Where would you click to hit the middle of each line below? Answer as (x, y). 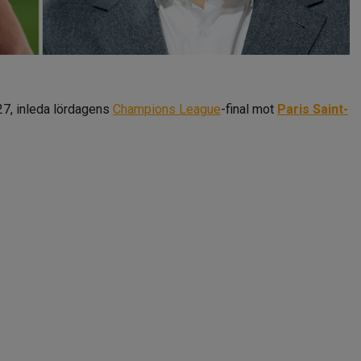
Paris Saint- (313, 109)
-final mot (249, 109)
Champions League (167, 109)
